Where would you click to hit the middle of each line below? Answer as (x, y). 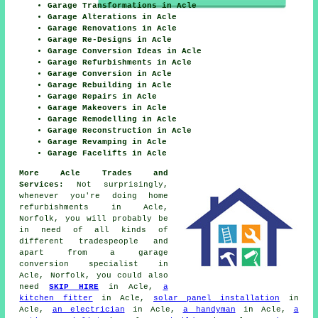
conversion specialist (79, 264)
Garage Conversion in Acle (110, 74)
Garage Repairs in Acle (103, 97)
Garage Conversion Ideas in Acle (125, 51)
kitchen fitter (56, 298)
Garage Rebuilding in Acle (110, 86)
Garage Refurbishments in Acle (120, 63)
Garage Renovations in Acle (113, 29)
